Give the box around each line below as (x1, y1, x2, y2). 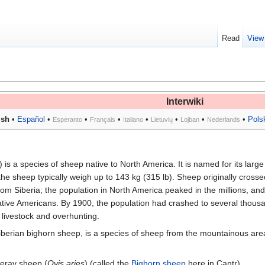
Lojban (180, 116, 199, 124)
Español (17, 115, 45, 124)
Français (90, 116, 115, 124)
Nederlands (207, 116, 240, 124)
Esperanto (53, 116, 82, 124)
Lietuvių (151, 116, 173, 124)
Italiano (123, 116, 143, 124)
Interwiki (166, 96, 203, 107)
